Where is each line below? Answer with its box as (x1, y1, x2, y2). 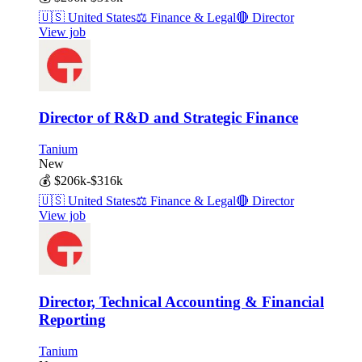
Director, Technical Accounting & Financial (39, 293, 324, 310)
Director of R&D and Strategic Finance (39, 109, 298, 127)
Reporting (39, 310, 106, 328)
